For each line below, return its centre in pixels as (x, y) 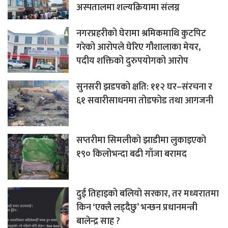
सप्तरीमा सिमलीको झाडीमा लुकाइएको (141, 140)
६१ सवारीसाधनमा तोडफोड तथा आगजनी (145, 101)
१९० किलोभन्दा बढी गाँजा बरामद (132, 154)
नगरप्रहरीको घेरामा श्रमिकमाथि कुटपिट (141, 33)
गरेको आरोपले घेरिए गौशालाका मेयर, (138, 47)
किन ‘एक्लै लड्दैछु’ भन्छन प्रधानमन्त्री (137, 207)
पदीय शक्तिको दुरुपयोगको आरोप (132, 61)
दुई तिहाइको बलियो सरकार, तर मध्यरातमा (148, 194)
